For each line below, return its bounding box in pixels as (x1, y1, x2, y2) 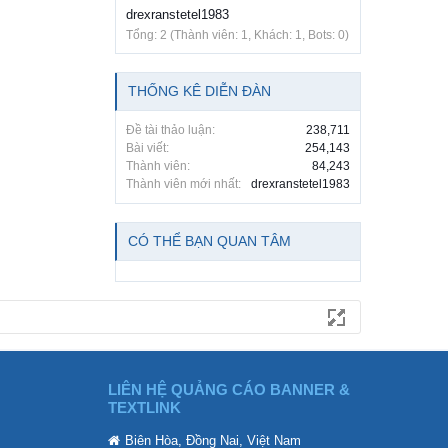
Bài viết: (126, 141, 169, 156)
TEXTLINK (108, 399, 181, 417)
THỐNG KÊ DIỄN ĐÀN (128, 83, 271, 100)
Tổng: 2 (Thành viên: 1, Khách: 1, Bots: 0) (126, 28, 349, 43)
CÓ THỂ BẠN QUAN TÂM (128, 233, 291, 250)
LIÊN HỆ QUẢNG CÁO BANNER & (108, 381, 350, 399)
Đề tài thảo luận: (126, 123, 215, 138)
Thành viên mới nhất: (126, 177, 241, 192)
